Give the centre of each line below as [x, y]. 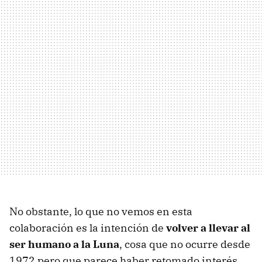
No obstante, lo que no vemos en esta [101, 212]
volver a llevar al [208, 228]
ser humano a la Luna [64, 244]
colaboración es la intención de [88, 228]
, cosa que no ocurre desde [185, 244]
